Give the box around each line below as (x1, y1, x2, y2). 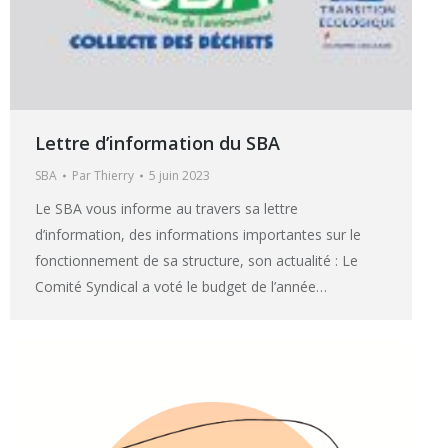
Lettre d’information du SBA (35, 130, 280, 155)
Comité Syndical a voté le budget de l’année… (35, 276, 327, 296)
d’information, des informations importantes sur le (35, 224, 361, 244)
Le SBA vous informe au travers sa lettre (35, 198, 298, 218)
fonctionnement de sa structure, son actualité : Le (35, 250, 358, 270)
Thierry (94, 166, 134, 184)
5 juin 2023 (149, 166, 210, 184)
